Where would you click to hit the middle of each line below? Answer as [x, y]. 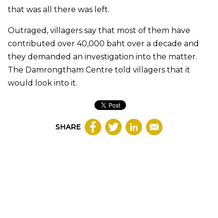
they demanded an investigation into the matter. [102, 56]
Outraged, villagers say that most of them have [99, 30]
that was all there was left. [59, 9]
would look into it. [43, 83]
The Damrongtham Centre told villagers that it [99, 70]
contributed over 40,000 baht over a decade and [103, 43]
